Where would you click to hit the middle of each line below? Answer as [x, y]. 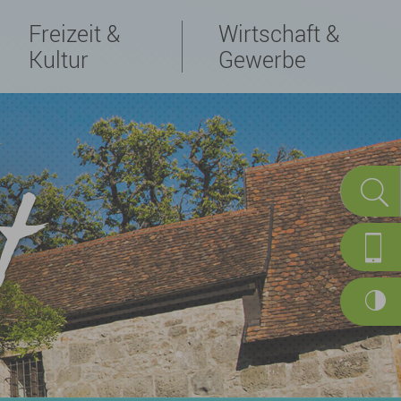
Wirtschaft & [278, 34]
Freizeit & [74, 34]
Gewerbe [262, 60]
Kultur [58, 60]
